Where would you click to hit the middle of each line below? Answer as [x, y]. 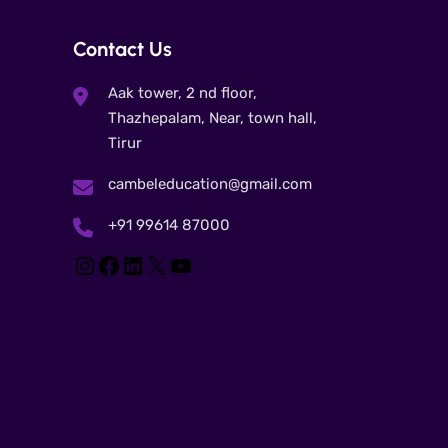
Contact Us [122, 49]
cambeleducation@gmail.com [210, 184]
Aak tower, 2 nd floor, [182, 93]
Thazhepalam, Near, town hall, [212, 118]
